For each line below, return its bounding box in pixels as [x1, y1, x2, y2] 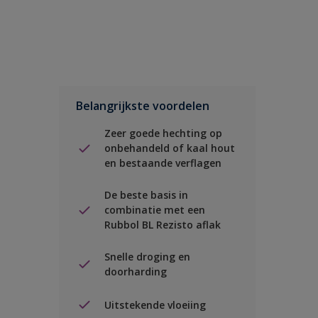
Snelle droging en [104, 250, 190, 263]
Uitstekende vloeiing [104, 297, 206, 312]
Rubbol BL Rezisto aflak [104, 218, 221, 231]
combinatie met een [104, 203, 205, 216]
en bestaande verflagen [104, 156, 221, 170]
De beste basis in [104, 188, 188, 202]
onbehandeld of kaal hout [104, 141, 235, 155]
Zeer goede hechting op [104, 126, 222, 140]
